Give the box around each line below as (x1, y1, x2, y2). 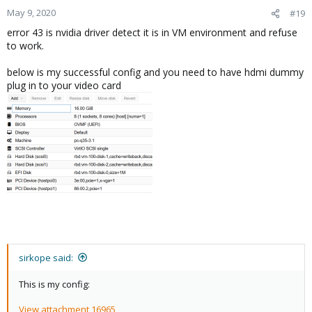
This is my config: (19, 277, 90, 290)
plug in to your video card (7, 78, 121, 92)
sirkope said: (19, 251, 73, 264)
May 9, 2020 (7, 6, 56, 19)
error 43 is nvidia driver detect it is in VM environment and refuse (7, 25, 297, 39)
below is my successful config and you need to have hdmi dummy (7, 65, 304, 79)
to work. (7, 38, 44, 52)
